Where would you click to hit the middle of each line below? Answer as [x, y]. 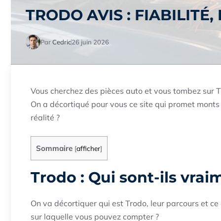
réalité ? [45, 117]
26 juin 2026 [90, 42]
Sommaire [54, 148]
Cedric [62, 42]
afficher [88, 148]
